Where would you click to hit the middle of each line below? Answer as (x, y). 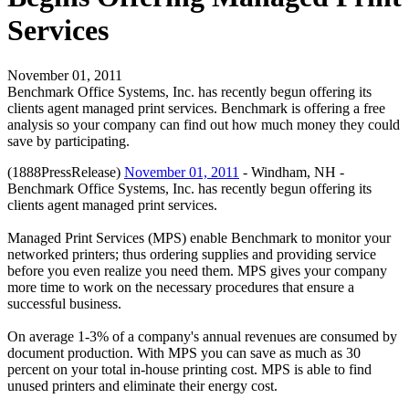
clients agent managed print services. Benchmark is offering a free (196, 108)
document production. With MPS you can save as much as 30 (184, 352)
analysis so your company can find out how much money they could (204, 124)
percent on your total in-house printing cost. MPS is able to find (189, 369)
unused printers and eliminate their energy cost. (142, 385)
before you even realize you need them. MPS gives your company (197, 270)
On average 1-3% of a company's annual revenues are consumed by (202, 336)
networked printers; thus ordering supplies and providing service (192, 254)
